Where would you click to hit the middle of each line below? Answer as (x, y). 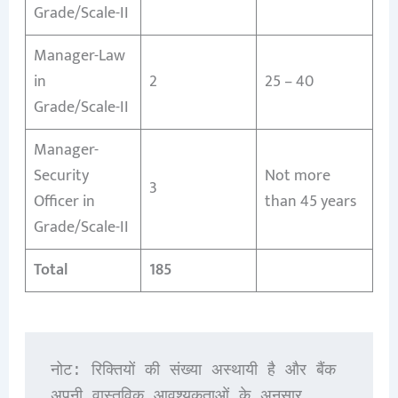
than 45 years (310, 201)
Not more (297, 175)
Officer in (64, 201)
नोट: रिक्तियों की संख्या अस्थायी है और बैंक (193, 370)
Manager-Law (79, 56)
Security (61, 175)
